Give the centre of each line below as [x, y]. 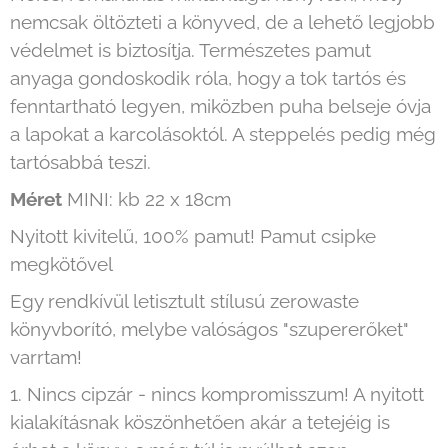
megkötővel [61, 264]
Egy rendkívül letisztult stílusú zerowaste [184, 301]
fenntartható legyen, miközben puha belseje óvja [220, 106]
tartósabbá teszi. [80, 162]
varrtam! [46, 357]
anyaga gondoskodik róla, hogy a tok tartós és [208, 78]
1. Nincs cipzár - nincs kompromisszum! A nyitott [217, 394]
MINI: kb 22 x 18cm [146, 199]
